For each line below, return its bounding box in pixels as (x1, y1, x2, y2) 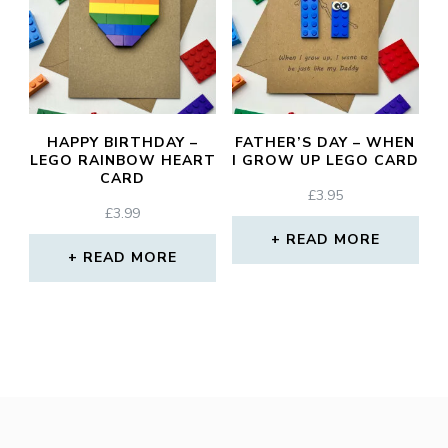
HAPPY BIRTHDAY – (47, 133, 199, 153)
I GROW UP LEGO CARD (231, 151, 419, 171)
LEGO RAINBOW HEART (29, 151, 216, 171)
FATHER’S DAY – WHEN (235, 133, 416, 153)
